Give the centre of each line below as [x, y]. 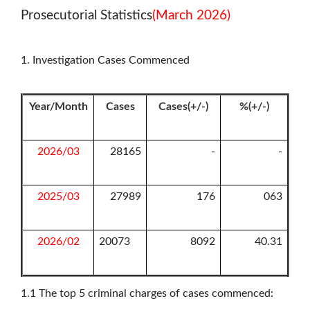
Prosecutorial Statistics [86, 15]
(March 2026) [191, 15]
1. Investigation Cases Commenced [105, 60]
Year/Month [58, 106]
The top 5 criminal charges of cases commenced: [156, 293]
